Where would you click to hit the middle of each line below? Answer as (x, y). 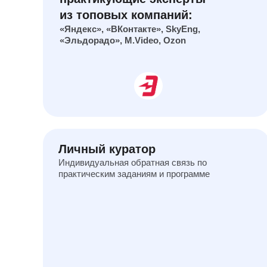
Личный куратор (107, 149)
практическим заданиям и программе (134, 174)
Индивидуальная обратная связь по (133, 162)
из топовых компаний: (126, 15)
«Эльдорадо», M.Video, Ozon (123, 40)
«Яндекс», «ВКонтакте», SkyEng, (130, 29)
